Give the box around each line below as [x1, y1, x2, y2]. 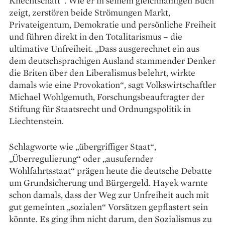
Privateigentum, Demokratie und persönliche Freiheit [9, 18, 216, 30]
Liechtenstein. [9, 115, 64, 127]
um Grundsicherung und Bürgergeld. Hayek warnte [9, 176, 208, 188]
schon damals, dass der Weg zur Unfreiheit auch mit [9, 188, 209, 200]
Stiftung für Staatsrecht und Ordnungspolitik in [9, 102, 191, 115]
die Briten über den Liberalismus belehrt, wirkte [9, 66, 195, 78]
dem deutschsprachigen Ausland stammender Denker [9, 54, 215, 66]
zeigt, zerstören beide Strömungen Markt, [9, 6, 170, 18]
